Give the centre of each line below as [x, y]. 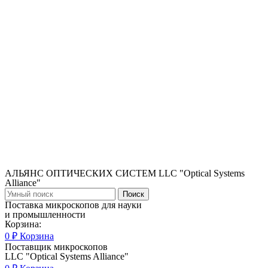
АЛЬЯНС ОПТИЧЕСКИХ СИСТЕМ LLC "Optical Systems [125, 173]
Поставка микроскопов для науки [73, 205]
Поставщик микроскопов [56, 247]
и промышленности [45, 214]
